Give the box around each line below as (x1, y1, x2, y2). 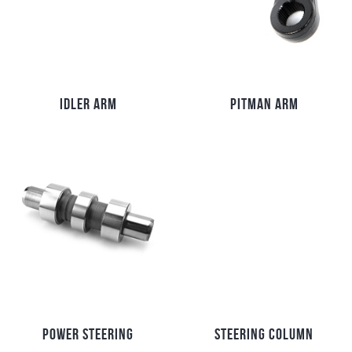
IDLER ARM (59, 95, 117, 113)
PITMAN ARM (229, 95, 299, 113)
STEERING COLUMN (214, 325, 313, 343)
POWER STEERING (42, 325, 134, 343)
